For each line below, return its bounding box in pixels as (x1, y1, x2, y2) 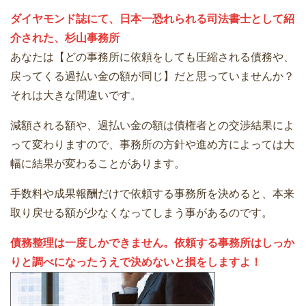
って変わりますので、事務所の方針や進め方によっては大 (10, 139, 294, 151)
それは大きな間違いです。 (10, 89, 141, 102)
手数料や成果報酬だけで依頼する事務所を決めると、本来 (10, 188, 294, 200)
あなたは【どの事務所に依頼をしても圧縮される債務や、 (10, 51, 294, 64)
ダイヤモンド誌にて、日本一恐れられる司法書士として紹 (10, 13, 294, 25)
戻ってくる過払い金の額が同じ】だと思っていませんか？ (10, 70, 294, 83)
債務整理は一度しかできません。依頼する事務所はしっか (10, 237, 294, 249)
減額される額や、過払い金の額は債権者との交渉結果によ (10, 120, 294, 132)
